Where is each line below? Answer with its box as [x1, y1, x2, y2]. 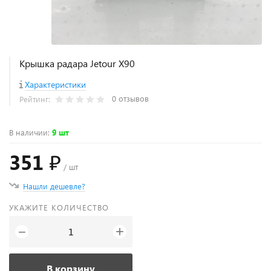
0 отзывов [112, 93, 149, 104]
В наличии [9, 127, 48, 138]
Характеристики [25, 79, 86, 91]
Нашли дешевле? [23, 181, 85, 192]
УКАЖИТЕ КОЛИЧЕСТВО [9, 202, 109, 213]
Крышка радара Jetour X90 [19, 57, 135, 70]
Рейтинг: [19, 94, 53, 105]
